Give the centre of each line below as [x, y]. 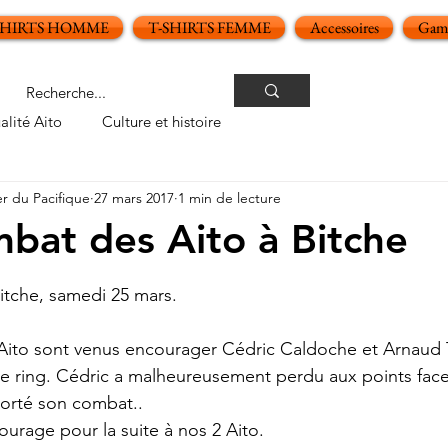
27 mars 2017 [134, 197]
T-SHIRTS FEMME [209, 27]
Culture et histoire [161, 121]
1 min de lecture [229, 197]
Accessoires [344, 27]
